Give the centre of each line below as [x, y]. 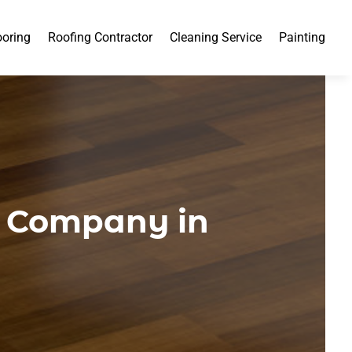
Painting [302, 37]
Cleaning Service [216, 37]
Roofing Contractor [101, 37]
